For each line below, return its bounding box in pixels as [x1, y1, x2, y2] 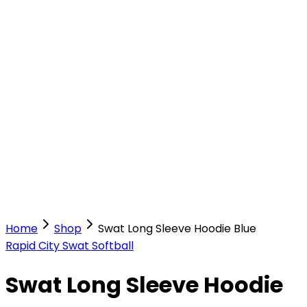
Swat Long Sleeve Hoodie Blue [98, 221, 256, 236]
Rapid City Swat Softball [5, 238, 134, 254]
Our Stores [5, 110, 63, 126]
